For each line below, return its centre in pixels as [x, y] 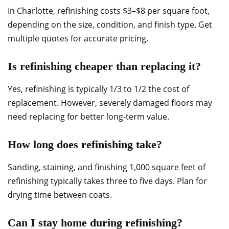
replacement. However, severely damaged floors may [110, 103]
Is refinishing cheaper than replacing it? [104, 66]
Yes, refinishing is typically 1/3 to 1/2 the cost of [98, 89]
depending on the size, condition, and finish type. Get [110, 25]
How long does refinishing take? [85, 144]
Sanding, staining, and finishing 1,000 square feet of [107, 167]
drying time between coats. [60, 195]
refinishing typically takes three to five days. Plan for [107, 181]
